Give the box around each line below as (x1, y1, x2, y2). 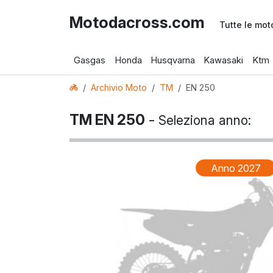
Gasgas (74, 54, 106, 66)
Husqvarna (150, 54, 195, 66)
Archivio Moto (91, 82, 147, 93)
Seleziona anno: (158, 113, 251, 129)
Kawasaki (204, 54, 244, 66)
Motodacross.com (69, 13, 205, 32)
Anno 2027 (211, 161, 261, 174)
